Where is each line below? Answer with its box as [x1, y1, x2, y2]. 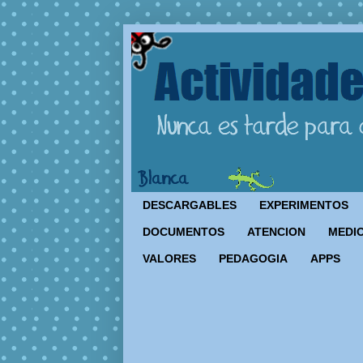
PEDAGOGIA [219, 251, 288, 265]
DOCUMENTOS [143, 225, 224, 239]
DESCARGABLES [143, 199, 237, 212]
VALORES [143, 251, 196, 265]
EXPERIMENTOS [259, 199, 348, 212]
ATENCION [247, 225, 305, 239]
